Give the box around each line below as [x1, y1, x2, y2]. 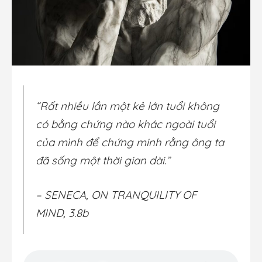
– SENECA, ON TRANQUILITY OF [36, 188, 197, 202]
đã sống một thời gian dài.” [36, 153, 170, 168]
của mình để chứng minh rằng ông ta [36, 135, 224, 150]
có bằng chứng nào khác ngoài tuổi [36, 117, 215, 132]
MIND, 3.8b [36, 206, 88, 220]
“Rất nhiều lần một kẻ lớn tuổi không [36, 99, 219, 113]
